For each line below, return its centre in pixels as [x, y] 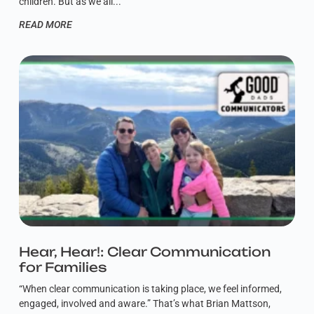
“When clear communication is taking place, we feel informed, [150, 289]
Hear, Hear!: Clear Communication [144, 252]
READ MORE [45, 25]
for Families [62, 267]
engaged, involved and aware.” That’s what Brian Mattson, [144, 304]
